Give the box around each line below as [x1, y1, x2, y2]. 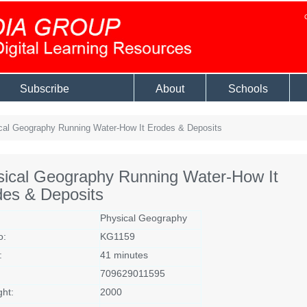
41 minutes [99, 249, 148, 260]
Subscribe [20, 82, 69, 95]
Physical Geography [99, 212, 187, 223]
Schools [228, 82, 268, 95]
